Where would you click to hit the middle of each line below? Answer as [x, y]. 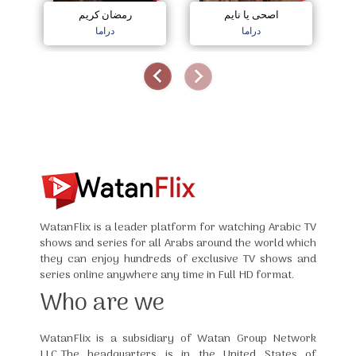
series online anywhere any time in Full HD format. [167, 276]
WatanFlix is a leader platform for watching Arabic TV [178, 228]
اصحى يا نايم [251, 16]
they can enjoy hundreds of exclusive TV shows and [178, 260]
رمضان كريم [105, 16]
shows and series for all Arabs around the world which [178, 244]
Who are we [102, 304]
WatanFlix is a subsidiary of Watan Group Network [178, 339]
